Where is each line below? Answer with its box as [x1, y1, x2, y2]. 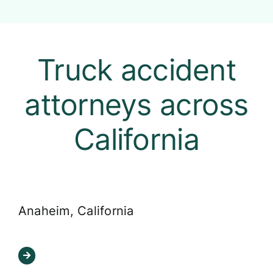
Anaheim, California [18, 204, 134, 219]
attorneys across [24, 86, 249, 122]
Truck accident [37, 51, 236, 88]
